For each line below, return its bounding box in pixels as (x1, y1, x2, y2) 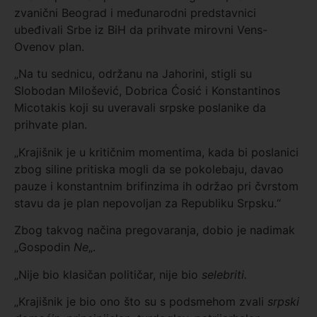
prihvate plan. (14, 117, 87, 132)
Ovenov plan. (14, 40, 84, 54)
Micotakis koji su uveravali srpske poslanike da (14, 100, 266, 115)
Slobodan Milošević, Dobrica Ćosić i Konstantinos (14, 83, 280, 98)
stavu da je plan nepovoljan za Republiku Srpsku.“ (14, 195, 281, 210)
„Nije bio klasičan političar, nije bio (14, 267, 202, 282)
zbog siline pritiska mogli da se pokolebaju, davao (14, 161, 284, 176)
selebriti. (202, 267, 247, 282)
